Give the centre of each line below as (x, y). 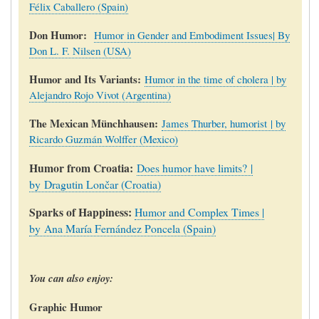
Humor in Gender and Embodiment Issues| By (192, 35)
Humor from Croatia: (83, 167)
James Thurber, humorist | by (223, 123)
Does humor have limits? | (194, 167)
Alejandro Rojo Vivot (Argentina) (100, 94)
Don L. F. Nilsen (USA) (80, 50)
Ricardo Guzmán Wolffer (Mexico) (103, 138)
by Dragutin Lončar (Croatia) (95, 184)
